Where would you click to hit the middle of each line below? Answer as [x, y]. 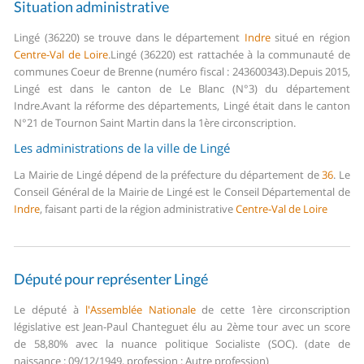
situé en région [310, 38]
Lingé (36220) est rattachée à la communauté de [230, 55]
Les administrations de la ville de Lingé [122, 148]
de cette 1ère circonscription [273, 310]
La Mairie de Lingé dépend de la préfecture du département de [168, 175]
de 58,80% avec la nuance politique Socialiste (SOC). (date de [182, 344]
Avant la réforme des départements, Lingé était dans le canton [196, 106]
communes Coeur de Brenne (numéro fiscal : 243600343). [152, 72]
